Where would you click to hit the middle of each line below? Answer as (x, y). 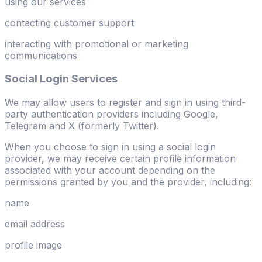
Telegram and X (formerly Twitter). (82, 126)
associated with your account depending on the (110, 170)
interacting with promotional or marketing (96, 44)
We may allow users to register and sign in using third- (125, 103)
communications (41, 55)
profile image (33, 245)
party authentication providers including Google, (111, 114)
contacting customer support (69, 23)
